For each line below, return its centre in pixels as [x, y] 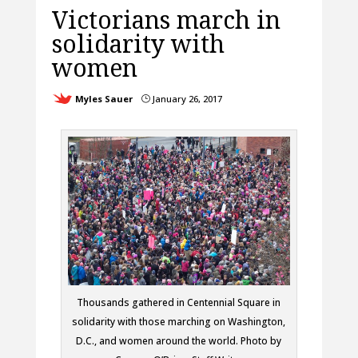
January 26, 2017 [186, 99]
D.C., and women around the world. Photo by [179, 340]
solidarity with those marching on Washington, [179, 321]
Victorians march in [166, 20]
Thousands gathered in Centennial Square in [179, 302]
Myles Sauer [103, 99]
